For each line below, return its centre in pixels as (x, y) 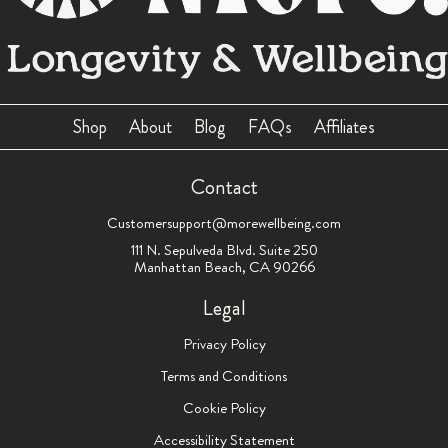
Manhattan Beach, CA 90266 (224, 266)
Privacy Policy (224, 343)
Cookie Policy (224, 407)
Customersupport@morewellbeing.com (224, 222)
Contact (224, 186)
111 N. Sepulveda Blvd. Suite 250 (224, 249)
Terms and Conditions (224, 375)
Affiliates (344, 126)
